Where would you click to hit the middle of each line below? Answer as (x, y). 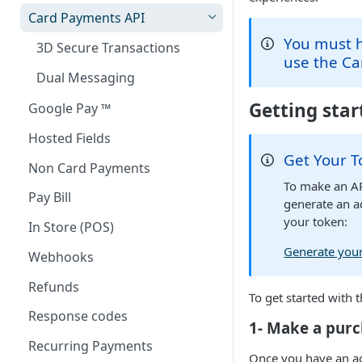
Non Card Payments (89, 168)
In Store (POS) (71, 227)
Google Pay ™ (69, 109)
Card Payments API (86, 18)
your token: (316, 221)
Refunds (54, 286)
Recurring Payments (90, 346)
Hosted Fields (69, 139)
